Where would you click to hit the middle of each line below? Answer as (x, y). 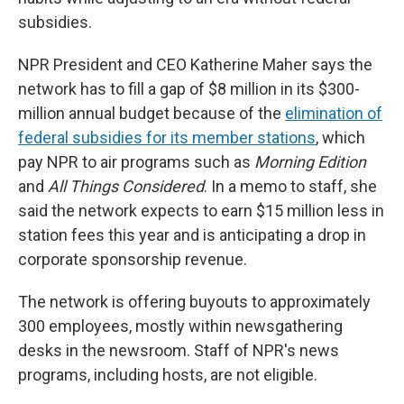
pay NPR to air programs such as (136, 162)
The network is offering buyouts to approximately (194, 302)
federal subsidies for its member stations (167, 138)
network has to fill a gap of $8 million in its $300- (189, 89)
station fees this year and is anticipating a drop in (192, 235)
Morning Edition (310, 162)
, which (340, 138)
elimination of (334, 113)
